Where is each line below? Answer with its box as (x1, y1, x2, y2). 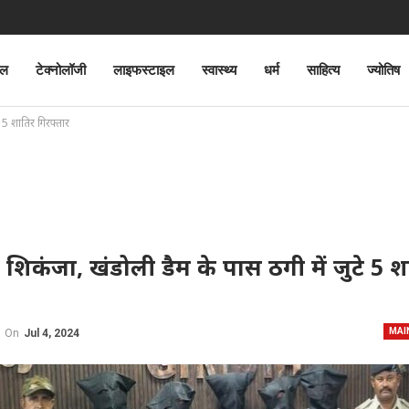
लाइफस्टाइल (113, 62, 174, 79)
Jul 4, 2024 (24, 327, 79, 340)
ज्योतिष (367, 62, 400, 79)
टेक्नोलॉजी (36, 62, 86, 79)
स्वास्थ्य (202, 62, 236, 79)
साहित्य (307, 62, 340, 79)
